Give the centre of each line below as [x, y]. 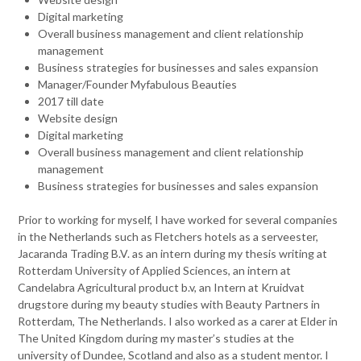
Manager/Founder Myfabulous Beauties [138, 84]
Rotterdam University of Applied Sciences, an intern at [155, 270]
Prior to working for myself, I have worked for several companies [178, 220]
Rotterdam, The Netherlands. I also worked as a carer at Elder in [178, 321]
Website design [78, 118]
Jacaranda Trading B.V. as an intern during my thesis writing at [173, 253]
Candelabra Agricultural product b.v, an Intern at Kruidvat [162, 287]
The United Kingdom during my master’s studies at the [156, 338]
